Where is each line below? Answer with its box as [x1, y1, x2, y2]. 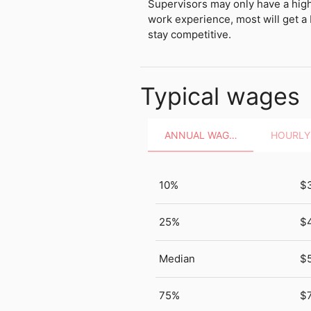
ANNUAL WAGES [228, 128, 237, 141]
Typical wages [140, 81, 300, 110]
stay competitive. [147, 28, 231, 42]
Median [159, 251, 196, 265]
